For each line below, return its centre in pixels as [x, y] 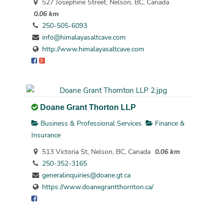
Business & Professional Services [90, 123]
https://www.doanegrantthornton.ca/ [98, 187]
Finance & [169, 123]
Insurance [46, 135]
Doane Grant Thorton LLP [88, 107]
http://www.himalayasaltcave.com [93, 49]
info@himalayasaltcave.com [84, 37]
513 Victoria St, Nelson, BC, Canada [95, 152]
